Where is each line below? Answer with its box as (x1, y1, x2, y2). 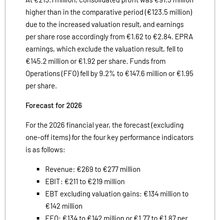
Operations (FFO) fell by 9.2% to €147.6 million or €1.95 (26, 68, 193, 78)
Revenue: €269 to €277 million (45, 164, 140, 173)
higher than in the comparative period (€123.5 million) (26, 7, 192, 16)
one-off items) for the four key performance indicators (26, 132, 193, 141)
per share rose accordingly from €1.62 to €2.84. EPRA (26, 31, 193, 41)
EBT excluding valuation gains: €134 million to (45, 189, 189, 198)
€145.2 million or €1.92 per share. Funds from (26, 56, 165, 65)
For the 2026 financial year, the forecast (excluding (26, 120, 184, 129)
